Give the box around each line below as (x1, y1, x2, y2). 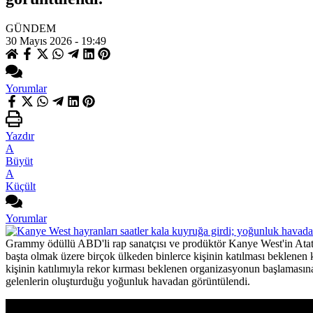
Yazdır (6, 129, 34, 142)
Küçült (6, 180, 36, 192)
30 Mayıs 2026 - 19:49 (6, 34, 106, 47)
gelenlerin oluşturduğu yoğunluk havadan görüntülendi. (6, 275, 250, 287)
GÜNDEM (6, 22, 56, 34)
